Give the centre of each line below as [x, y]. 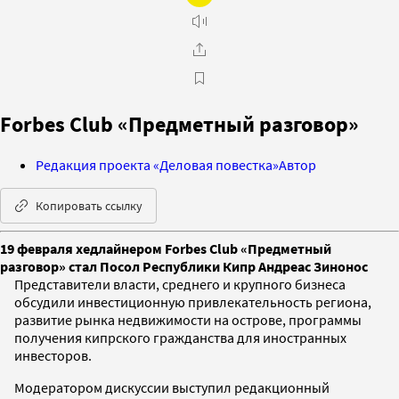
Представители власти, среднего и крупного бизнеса [180, 284]
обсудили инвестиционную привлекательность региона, [193, 301]
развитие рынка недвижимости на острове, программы [188, 319]
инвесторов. [53, 355]
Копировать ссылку [89, 205]
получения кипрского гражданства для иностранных [180, 337]
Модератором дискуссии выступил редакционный [172, 387]
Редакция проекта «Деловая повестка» [157, 164]
